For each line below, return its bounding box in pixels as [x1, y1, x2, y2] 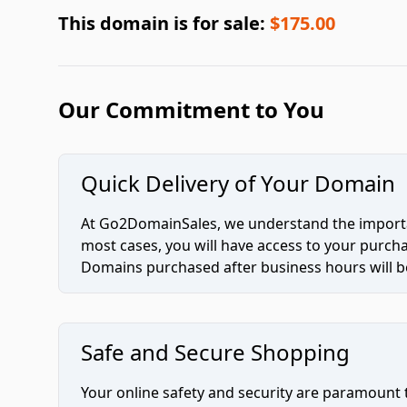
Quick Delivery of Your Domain [81, 168, 395, 198]
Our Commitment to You [58, 94, 324, 124]
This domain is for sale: [58, 11, 270, 35]
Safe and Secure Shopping [81, 337, 350, 367]
